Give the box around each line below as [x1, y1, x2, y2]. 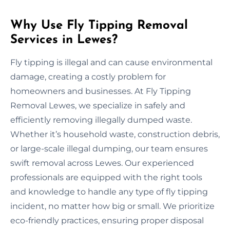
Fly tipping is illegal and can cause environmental [10, 57, 213, 67]
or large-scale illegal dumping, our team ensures [10, 143, 208, 154]
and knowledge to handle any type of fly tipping [10, 186, 208, 197]
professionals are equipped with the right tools [10, 172, 202, 182]
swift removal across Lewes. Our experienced [10, 158, 194, 168]
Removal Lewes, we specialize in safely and [10, 100, 185, 110]
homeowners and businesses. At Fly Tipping [10, 86, 191, 96]
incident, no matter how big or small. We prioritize [10, 201, 215, 211]
